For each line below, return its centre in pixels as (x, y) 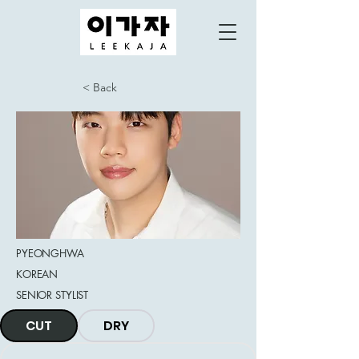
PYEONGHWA (50, 253)
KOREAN (37, 274)
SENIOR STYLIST (52, 295)
